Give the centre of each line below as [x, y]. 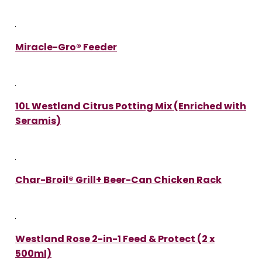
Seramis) [38, 120]
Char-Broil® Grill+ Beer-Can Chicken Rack [118, 180]
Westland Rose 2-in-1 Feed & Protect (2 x [115, 239]
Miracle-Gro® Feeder [66, 47]
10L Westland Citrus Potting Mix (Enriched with [131, 106]
